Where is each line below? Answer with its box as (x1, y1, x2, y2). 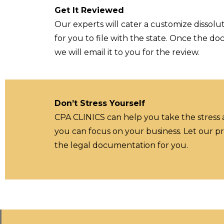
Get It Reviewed (54, 5, 124, 15)
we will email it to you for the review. (54, 47, 199, 57)
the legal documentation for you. (54, 140, 188, 150)
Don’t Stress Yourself (54, 98, 145, 108)
